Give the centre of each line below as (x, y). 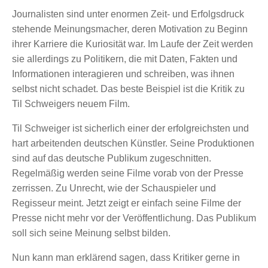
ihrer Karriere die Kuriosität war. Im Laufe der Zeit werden (133, 44)
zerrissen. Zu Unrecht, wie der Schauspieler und (114, 188)
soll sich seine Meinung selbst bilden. (91, 233)
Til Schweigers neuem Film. (71, 103)
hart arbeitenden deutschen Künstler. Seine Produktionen (133, 143)
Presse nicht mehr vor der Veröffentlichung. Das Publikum (134, 218)
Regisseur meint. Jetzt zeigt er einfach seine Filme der (127, 203)
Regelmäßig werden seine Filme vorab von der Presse (128, 173)
